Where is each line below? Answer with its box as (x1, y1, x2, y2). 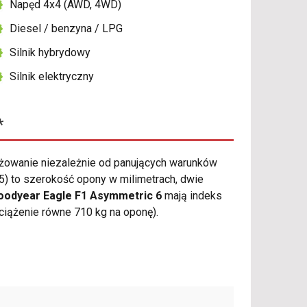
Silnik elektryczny (10, 70, 95, 84)
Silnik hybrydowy (10, 46, 91, 60)
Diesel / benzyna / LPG (10, 22, 123, 36)
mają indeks (162, 189, 222, 203)
